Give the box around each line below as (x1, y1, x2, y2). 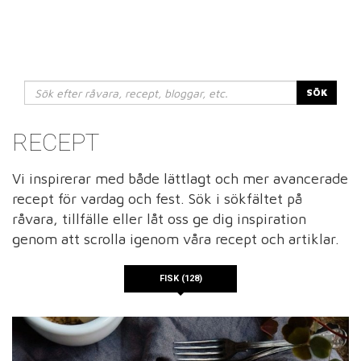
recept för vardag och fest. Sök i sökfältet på (12, 190, 302, 208)
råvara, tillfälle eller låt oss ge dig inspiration (12, 210, 306, 228)
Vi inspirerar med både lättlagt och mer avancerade (12, 170, 348, 188)
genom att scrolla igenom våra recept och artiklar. (12, 230, 339, 248)
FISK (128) (159, 273, 202, 284)
